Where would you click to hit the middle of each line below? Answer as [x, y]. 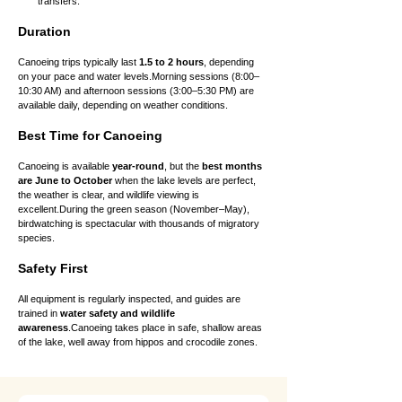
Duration [44, 31]
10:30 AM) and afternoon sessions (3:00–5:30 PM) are [137, 91]
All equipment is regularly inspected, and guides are [131, 299]
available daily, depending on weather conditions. [123, 105]
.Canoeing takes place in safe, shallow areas [166, 328]
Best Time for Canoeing [90, 135]
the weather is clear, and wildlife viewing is [110, 195]
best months [233, 166]
